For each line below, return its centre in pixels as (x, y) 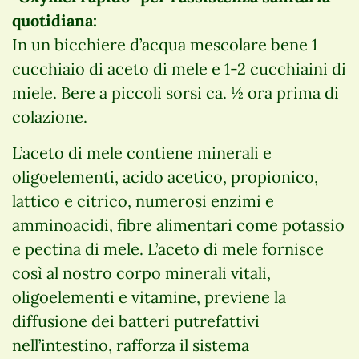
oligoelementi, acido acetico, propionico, (165, 176)
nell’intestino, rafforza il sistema (131, 345)
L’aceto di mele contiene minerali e (142, 152)
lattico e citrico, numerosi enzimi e (143, 200)
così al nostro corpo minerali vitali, (141, 272)
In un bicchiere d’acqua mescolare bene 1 (165, 44)
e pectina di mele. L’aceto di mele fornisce (168, 248)
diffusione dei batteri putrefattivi (136, 321)
